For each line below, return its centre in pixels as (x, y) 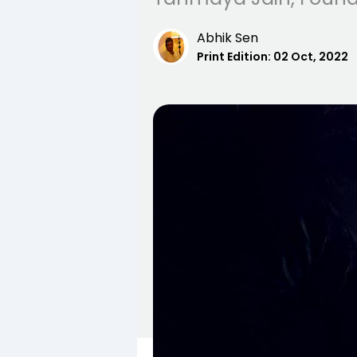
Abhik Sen (228, 38)
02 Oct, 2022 (311, 57)
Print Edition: (234, 57)
